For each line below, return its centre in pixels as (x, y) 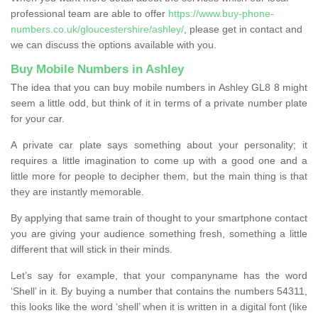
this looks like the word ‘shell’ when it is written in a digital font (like (159, 306)
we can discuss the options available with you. (114, 44)
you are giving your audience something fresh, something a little (159, 233)
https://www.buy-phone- (221, 13)
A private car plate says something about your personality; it (159, 144)
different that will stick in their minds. (92, 249)
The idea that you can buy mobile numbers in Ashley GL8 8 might (159, 87)
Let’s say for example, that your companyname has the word (159, 275)
